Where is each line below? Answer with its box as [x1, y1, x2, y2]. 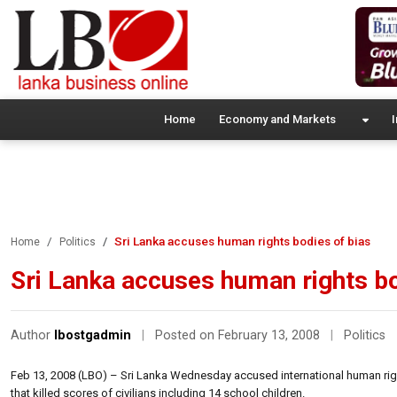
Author [11, 327, 54, 343]
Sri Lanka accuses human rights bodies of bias [114, 233, 370, 248]
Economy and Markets [218, 112, 336, 126]
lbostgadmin [54, 327, 131, 343]
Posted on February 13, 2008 [155, 327, 323, 343]
